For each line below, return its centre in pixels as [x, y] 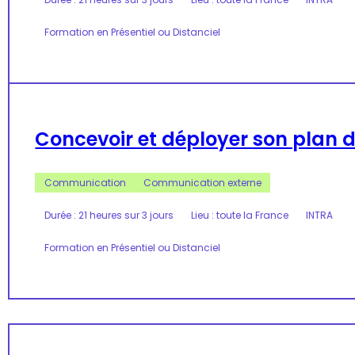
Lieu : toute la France [240, 216]
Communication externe [202, 182]
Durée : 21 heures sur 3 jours [109, 216]
